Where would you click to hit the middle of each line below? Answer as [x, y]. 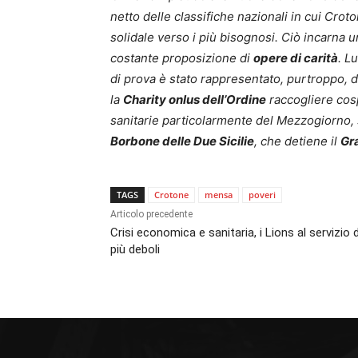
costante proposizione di [182, 58]
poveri [262, 195]
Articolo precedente [151, 215]
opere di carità [296, 58]
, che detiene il [297, 141]
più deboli [135, 250]
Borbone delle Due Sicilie [182, 141]
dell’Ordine [234, 100]
